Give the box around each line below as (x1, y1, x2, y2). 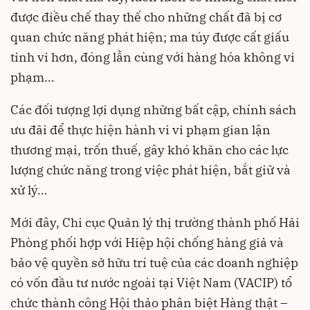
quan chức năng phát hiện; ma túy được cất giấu (10, 29, 289, 46)
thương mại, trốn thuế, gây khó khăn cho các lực (10, 142, 289, 158)
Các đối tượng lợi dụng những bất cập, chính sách (10, 102, 296, 118)
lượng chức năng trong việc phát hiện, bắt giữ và (10, 162, 291, 179)
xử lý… (10, 182, 47, 199)
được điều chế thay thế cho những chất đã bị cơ (10, 9, 282, 26)
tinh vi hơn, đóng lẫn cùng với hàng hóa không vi (10, 49, 295, 66)
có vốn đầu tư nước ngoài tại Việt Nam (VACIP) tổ (10, 275, 292, 291)
